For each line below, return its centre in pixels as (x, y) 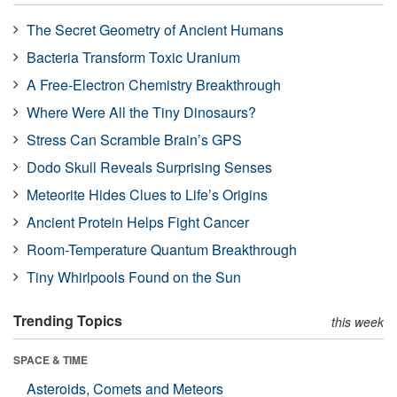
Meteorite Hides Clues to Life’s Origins (147, 195)
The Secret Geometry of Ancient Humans (155, 30)
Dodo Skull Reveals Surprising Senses (149, 167)
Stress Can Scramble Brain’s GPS (134, 140)
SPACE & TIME (51, 360)
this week (358, 322)
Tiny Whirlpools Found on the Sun (134, 277)
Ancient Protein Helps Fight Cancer (138, 222)
